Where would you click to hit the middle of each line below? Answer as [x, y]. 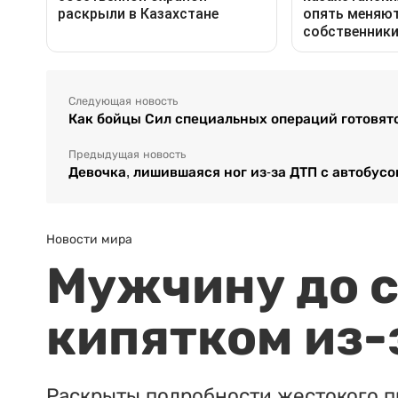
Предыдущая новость [127, 154]
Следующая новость [123, 101]
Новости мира [89, 239]
